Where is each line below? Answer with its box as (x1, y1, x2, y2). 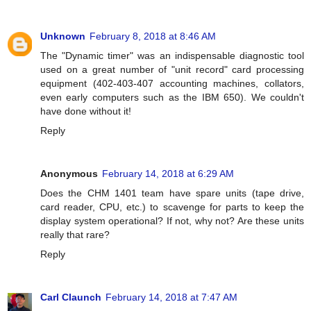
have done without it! (40, 106, 131, 117)
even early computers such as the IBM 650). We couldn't (40, 92, 304, 103)
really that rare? (40, 229, 110, 241)
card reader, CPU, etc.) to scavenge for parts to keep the (40, 201, 304, 213)
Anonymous (40, 168, 98, 180)
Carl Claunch (40, 292, 101, 303)
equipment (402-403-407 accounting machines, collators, (40, 78, 304, 90)
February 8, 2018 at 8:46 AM (90, 31, 216, 42)
